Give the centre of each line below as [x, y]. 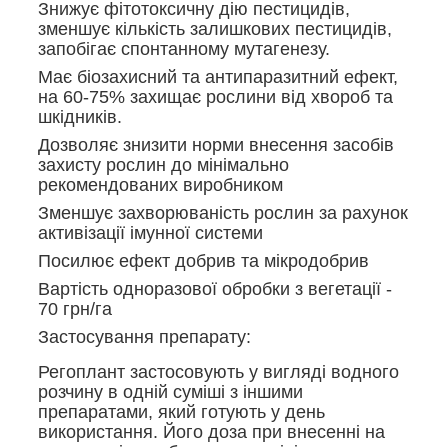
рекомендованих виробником [160, 184]
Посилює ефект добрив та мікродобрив [203, 260]
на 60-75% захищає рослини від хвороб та [215, 96]
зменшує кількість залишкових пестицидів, [215, 28]
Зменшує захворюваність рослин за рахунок [223, 212]
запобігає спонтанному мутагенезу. [184, 48]
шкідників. [80, 116]
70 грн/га [75, 308]
